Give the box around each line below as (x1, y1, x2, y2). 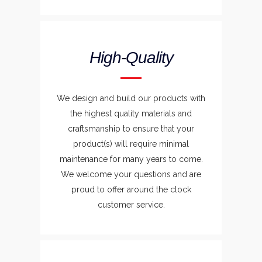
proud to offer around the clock (71, 185, 191, 194)
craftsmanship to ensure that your (68, 124, 194, 133)
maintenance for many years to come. (59, 154, 203, 164)
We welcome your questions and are (61, 170, 201, 179)
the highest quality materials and (70, 109, 192, 118)
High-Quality (89, 49, 173, 67)
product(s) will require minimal (73, 139, 189, 149)
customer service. (97, 200, 165, 209)
